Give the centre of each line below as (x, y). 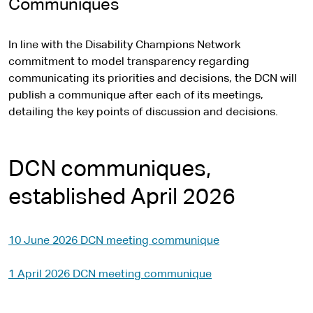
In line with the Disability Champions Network (124, 45)
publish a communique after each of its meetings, (136, 96)
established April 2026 (122, 198)
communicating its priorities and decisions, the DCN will (153, 79)
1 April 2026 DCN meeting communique (110, 275)
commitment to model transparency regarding (129, 62)
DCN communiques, (110, 170)
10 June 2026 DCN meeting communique (114, 241)
